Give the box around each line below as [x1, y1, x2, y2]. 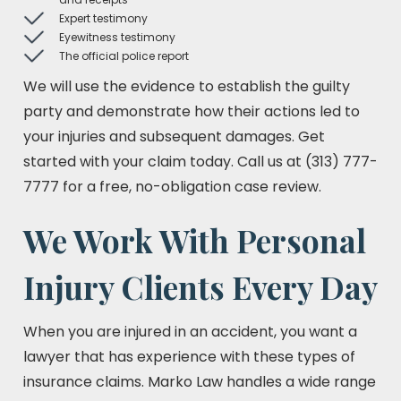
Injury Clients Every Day [23, 266, 378, 308]
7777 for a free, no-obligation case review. [23, 176, 321, 197]
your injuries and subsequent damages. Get [23, 126, 325, 147]
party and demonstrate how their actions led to [23, 101, 360, 122]
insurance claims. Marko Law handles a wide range [23, 371, 376, 392]
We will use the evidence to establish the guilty [23, 76, 350, 97]
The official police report [59, 48, 189, 64]
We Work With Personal [23, 219, 366, 261]
